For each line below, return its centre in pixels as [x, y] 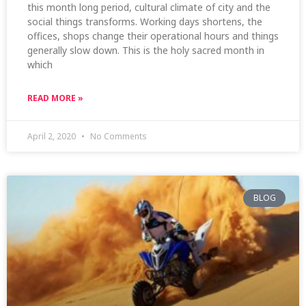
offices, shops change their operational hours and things [153, 36]
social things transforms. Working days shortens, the [145, 21]
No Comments [117, 136]
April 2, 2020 [53, 136]
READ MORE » [55, 98]
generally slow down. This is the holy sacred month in [146, 50]
